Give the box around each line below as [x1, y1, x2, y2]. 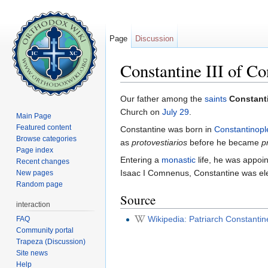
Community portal [16, 226, 74, 234]
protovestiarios [132, 138, 187, 148]
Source [120, 191, 156, 209]
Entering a [120, 155, 162, 165]
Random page [16, 179, 63, 188]
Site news [16, 248, 48, 257]
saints [205, 94, 227, 104]
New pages [16, 168, 54, 177]
